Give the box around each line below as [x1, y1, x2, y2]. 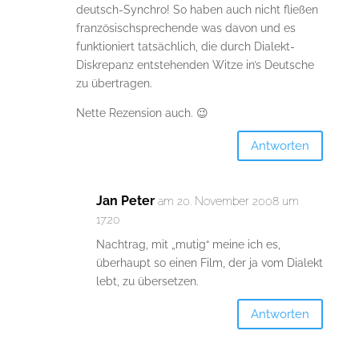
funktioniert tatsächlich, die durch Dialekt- [75, 40, 295, 54]
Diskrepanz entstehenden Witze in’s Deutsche [75, 58, 314, 72]
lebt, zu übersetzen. [95, 275, 199, 288]
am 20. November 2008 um [157, 195, 299, 208]
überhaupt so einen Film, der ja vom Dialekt [95, 256, 323, 270]
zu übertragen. [75, 77, 152, 91]
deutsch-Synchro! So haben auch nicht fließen [75, 3, 318, 17]
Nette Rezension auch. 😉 [75, 107, 208, 120]
